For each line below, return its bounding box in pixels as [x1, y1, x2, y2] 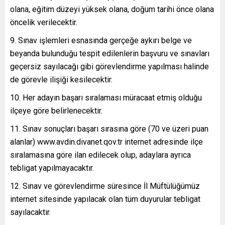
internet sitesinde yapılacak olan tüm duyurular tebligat [10, 194, 200, 204]
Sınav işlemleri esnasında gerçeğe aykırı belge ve [18, 35, 192, 45]
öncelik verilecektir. [10, 17, 77, 27]
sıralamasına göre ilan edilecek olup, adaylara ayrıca [10, 150, 191, 160]
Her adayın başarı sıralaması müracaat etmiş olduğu [23, 92, 202, 102]
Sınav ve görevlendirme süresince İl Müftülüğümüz [23, 181, 200, 191]
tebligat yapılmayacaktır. [10, 163, 94, 173]
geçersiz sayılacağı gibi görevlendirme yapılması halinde [10, 61, 209, 71]
